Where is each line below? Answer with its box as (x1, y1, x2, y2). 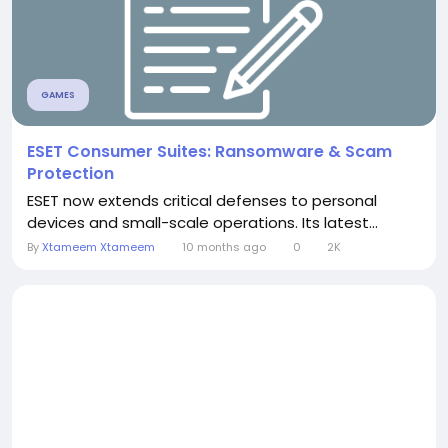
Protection (27, 162, 114, 186)
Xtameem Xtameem (42, 239, 155, 256)
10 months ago (181, 239, 266, 256)
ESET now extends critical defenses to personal (27, 190, 377, 212)
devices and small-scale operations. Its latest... (27, 212, 378, 234)
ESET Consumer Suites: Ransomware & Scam (27, 140, 392, 164)
